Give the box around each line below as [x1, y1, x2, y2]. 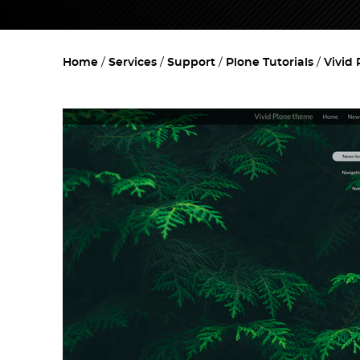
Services [108, 57, 157, 69]
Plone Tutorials [226, 57, 313, 69]
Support [167, 57, 215, 69]
